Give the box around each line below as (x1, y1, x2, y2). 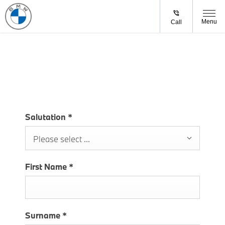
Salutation (25, 111, 68, 123)
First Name (25, 161, 69, 172)
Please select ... (33, 134, 90, 145)
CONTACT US (10, 38, 120, 62)
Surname (25, 210, 62, 221)
